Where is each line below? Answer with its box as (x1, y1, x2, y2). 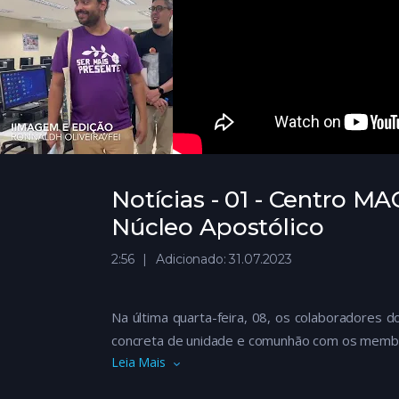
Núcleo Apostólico (111, 213, 324, 242)
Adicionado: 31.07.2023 (156, 251, 292, 268)
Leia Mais (111, 354, 166, 371)
